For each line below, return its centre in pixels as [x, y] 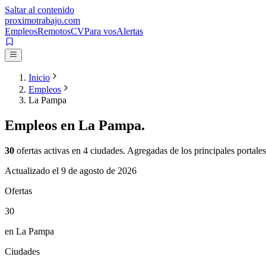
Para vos [100, 31]
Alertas [130, 31]
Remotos [54, 31]
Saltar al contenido [39, 10]
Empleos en [42, 126]
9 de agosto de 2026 [99, 171]
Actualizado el [33, 171]
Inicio [39, 78]
